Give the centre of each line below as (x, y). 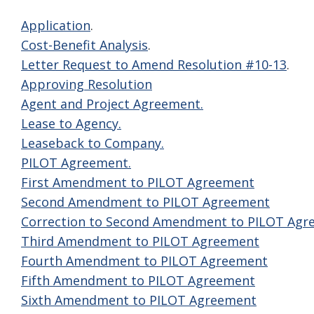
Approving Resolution (87, 84)
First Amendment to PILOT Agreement (138, 182)
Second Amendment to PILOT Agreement (145, 202)
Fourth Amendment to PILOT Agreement (144, 261)
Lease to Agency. (71, 123)
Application (56, 25)
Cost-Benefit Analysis (84, 45)
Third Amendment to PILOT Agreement (140, 241)
